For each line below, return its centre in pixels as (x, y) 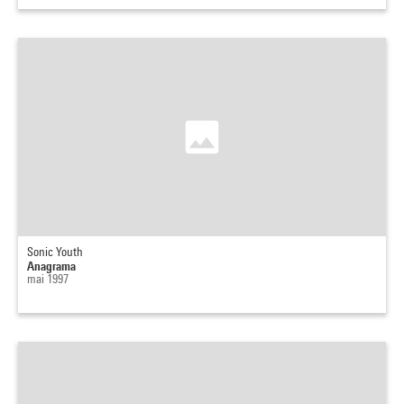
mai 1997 (48, 279)
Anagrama (51, 266)
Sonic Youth (55, 252)
